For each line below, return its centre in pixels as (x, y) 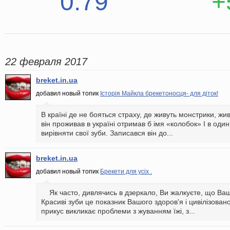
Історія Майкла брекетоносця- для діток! (159, 93)
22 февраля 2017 (46, 62)
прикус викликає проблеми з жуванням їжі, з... (118, 211)
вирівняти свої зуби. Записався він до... (107, 133)
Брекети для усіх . (126, 171)
